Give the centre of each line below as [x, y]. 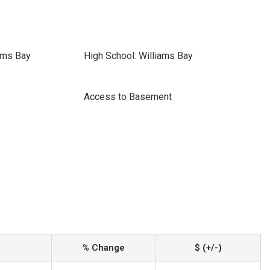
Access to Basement [127, 97]
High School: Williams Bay [138, 56]
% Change [104, 248]
